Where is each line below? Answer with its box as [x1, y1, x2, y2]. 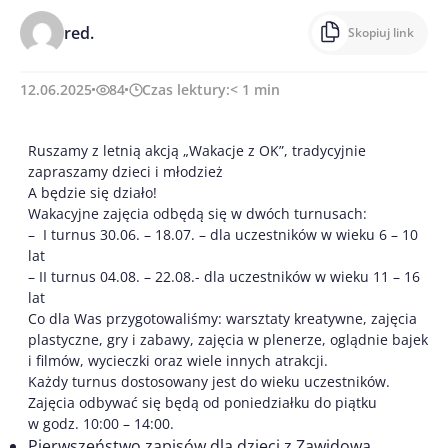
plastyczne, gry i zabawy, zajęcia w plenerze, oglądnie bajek [28, 330, 428, 350]
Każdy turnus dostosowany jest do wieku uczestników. [28, 372, 390, 392]
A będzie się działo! [28, 183, 157, 203]
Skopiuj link [348, 24, 414, 42]
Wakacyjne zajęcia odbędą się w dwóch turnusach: [28, 204, 367, 224]
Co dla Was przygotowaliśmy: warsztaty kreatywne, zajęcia [28, 309, 417, 329]
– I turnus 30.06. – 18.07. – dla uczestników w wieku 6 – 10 [28, 225, 418, 245]
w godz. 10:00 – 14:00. [28, 414, 174, 434]
